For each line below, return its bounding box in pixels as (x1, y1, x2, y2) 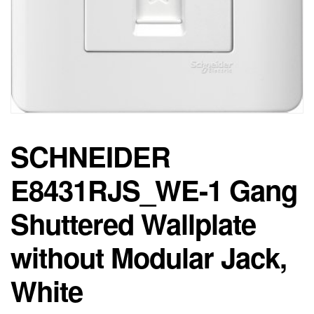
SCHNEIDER (11, 136, 170, 177)
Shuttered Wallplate (11, 203, 256, 244)
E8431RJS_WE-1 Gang (11, 170, 297, 210)
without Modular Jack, (11, 237, 287, 278)
